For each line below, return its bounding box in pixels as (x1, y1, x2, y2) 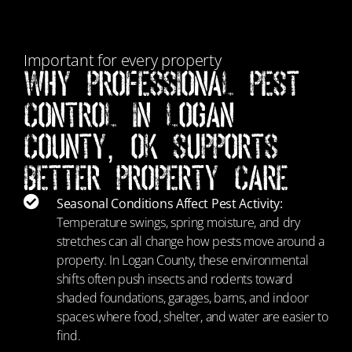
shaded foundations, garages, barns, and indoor (57, 289, 309, 306)
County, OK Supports (24, 134, 277, 159)
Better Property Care (24, 165, 288, 191)
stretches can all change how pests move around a (57, 233, 324, 250)
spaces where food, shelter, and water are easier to (57, 308, 328, 325)
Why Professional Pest (24, 71, 299, 97)
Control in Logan (24, 102, 233, 128)
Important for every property (24, 49, 222, 71)
